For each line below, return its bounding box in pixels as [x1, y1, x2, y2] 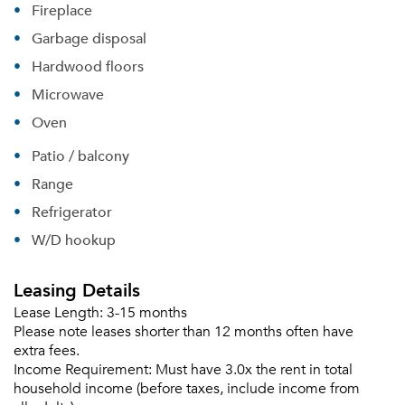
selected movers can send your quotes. [77, 338, 328, 356]
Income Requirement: [14, 361, 152, 379]
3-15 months [107, 304, 187, 322]
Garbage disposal [32, 26, 146, 50]
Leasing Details [14, 274, 140, 305]
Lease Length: [14, 304, 103, 322]
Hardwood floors [32, 54, 144, 78]
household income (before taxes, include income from [14, 380, 360, 398]
